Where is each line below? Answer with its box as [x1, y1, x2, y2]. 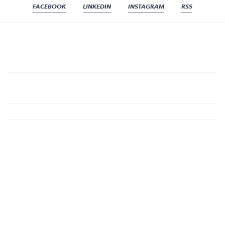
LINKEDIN [83, 3, 111, 11]
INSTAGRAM [128, 3, 164, 11]
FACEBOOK [33, 3, 66, 11]
